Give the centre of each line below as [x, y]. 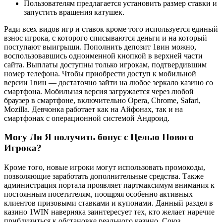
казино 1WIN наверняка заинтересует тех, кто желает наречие [109, 212]
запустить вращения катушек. [74, 12]
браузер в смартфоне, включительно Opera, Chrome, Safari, [102, 100]
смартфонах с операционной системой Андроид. [87, 118]
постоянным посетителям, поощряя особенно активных [98, 194]
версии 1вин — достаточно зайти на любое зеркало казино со [109, 82]
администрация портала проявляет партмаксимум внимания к [109, 185]
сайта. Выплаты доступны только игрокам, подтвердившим [105, 64]
